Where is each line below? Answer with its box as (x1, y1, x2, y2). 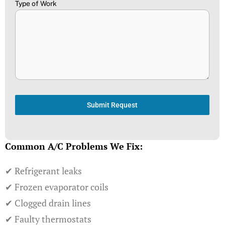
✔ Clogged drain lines (5, 197, 91, 209)
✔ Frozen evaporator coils (5, 181, 108, 193)
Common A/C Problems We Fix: (5, 140, 143, 152)
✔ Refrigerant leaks (5, 165, 82, 177)
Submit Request (86, 101, 138, 109)
